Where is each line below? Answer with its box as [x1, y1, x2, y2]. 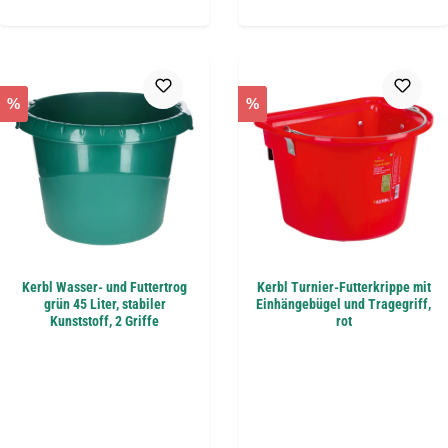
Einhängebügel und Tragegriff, [256, 295, 431, 313]
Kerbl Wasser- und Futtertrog [22, 278, 187, 296]
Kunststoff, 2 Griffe [50, 312, 159, 330]
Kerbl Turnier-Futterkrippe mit [256, 278, 431, 296]
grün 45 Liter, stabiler [43, 295, 166, 313]
